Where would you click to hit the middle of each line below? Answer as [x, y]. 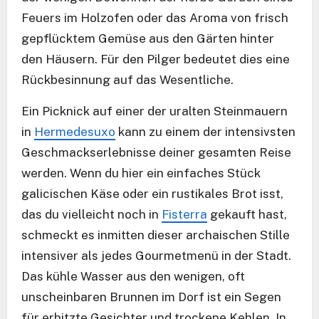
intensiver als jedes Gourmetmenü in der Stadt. [156, 255]
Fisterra [184, 214]
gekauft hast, [247, 214]
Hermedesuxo [75, 131]
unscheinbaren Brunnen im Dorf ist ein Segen [151, 297]
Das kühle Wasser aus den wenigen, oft [133, 276]
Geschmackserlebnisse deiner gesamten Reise [156, 152]
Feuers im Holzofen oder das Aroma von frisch [155, 17]
